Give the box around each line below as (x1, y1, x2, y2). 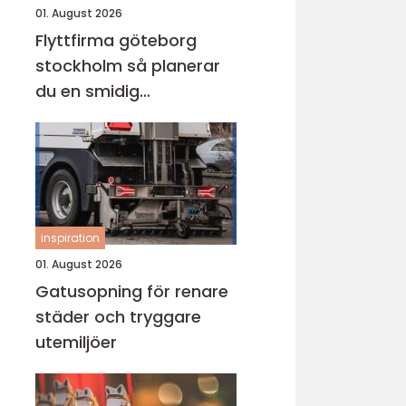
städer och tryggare (35, 305, 201, 328)
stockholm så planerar (35, 54, 127, 77)
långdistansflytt (35, 105, 165, 128)
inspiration (41, 230, 100, 246)
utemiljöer (35, 331, 117, 353)
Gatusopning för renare (35, 280, 228, 303)
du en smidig (35, 80, 140, 102)
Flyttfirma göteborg (35, 29, 197, 52)
